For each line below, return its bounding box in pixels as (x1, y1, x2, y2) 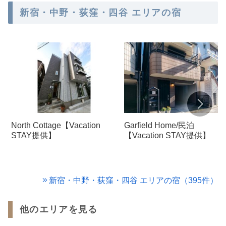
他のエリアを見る (20, 204, 98, 214)
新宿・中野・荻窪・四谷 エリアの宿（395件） (49, 176, 218, 185)
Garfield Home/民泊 (124, 121, 194, 130)
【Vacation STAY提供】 (124, 131, 210, 140)
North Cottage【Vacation (11, 121, 100, 130)
